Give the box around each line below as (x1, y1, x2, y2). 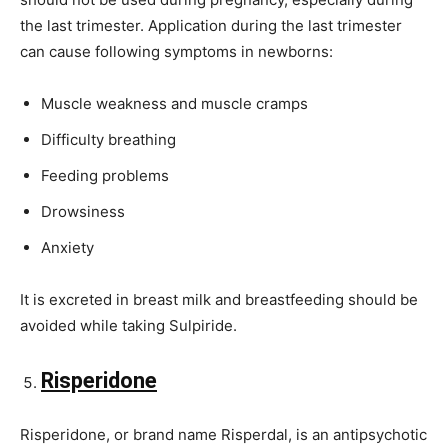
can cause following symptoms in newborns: (20, 42, 333, 62)
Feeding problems (41, 166, 169, 186)
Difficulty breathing (41, 130, 176, 150)
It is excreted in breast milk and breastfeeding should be (20, 290, 418, 310)
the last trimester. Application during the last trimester (20, 16, 402, 36)
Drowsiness (41, 202, 125, 222)
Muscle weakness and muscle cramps (41, 94, 308, 114)
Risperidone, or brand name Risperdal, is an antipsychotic (20, 425, 427, 445)
